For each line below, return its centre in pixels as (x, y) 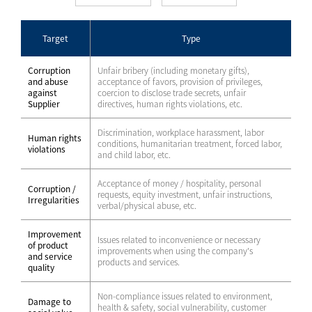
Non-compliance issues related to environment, (185, 296)
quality (41, 267)
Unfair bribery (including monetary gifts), (173, 70)
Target (55, 38)
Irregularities (54, 200)
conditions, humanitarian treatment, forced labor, (190, 143)
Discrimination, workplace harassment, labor (181, 132)
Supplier (44, 104)
